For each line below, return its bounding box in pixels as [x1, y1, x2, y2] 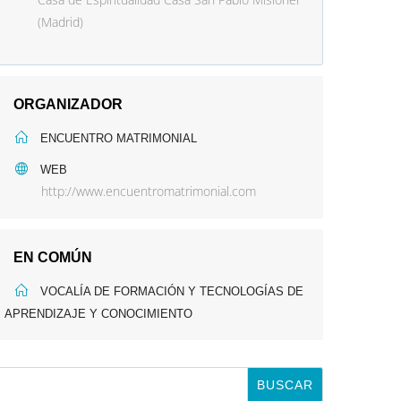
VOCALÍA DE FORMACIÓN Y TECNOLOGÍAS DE [40, 285, 303, 298]
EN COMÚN [13, 250, 92, 265]
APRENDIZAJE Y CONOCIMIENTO [4, 307, 192, 320]
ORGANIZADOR [13, 97, 123, 112]
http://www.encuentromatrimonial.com [41, 183, 256, 200]
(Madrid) [38, 13, 83, 30]
